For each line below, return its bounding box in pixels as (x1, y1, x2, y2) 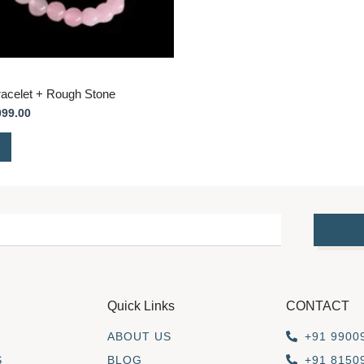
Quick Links (107, 298, 175, 313)
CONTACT (286, 298, 349, 313)
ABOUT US (107, 329, 171, 343)
